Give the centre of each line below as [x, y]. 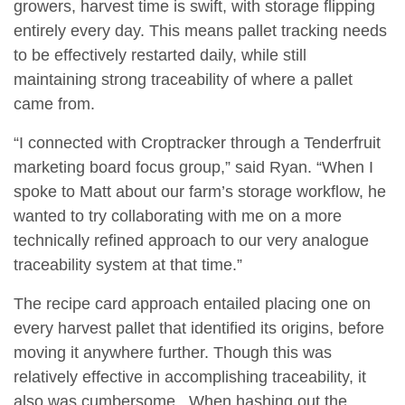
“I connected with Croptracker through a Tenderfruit [197, 143]
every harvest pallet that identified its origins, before [199, 329]
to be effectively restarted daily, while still [160, 56]
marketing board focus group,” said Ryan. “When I [193, 168]
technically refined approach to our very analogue [191, 241]
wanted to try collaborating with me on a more [178, 217]
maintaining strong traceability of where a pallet [183, 80]
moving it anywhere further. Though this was [173, 353]
